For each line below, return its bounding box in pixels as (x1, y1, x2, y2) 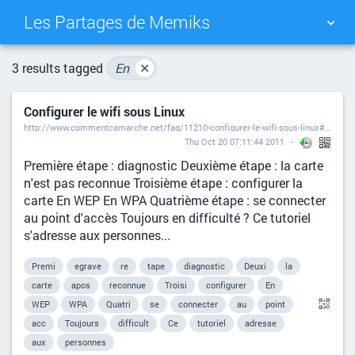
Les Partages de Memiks (24, 10, 210, 33)
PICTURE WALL (219, 59, 302, 74)
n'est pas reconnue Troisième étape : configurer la (24, 174, 303, 192)
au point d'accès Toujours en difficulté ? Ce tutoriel (24, 209, 311, 227)
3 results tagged (12, 59, 106, 76)
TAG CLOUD (63, 59, 127, 74)
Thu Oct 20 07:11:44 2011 (185, 136, 284, 147)
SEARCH (237, 107, 284, 123)
